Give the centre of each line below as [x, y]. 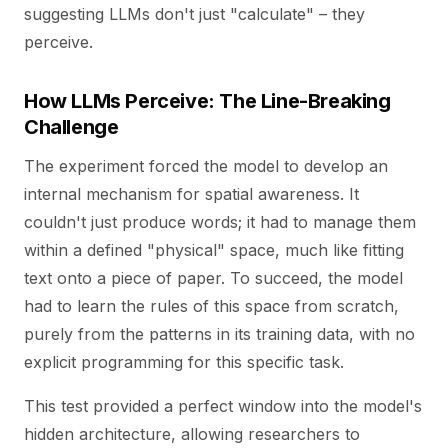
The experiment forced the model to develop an [206, 166]
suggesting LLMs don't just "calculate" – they [194, 14]
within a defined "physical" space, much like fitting [214, 250]
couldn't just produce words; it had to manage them [220, 222]
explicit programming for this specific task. [184, 362]
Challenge [71, 127]
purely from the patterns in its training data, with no [219, 334]
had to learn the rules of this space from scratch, [211, 306]
